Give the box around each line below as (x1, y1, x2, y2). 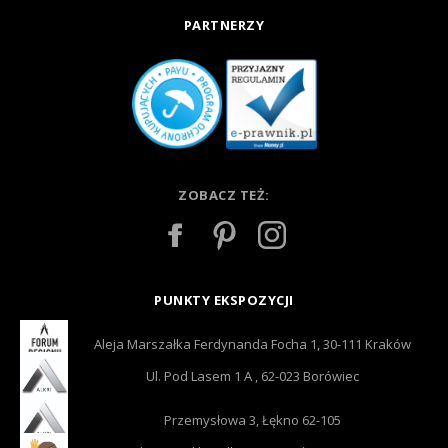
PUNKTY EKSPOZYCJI (154, 291, 294, 309)
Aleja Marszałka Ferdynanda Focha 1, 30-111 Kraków (93, 335, 411, 353)
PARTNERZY (183, 16, 265, 34)
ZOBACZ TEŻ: (178, 186, 270, 204)
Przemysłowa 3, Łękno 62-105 (163, 411, 341, 429)
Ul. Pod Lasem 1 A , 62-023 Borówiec (145, 367, 359, 385)
